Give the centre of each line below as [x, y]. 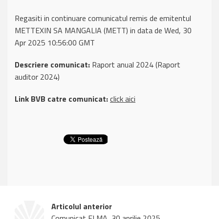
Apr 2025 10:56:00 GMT [55, 43]
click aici [123, 99]
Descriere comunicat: [52, 65]
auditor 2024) [37, 77]
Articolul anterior [82, 207]
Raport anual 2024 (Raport [135, 65]
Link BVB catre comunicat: [61, 99]
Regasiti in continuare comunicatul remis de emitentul [103, 18]
